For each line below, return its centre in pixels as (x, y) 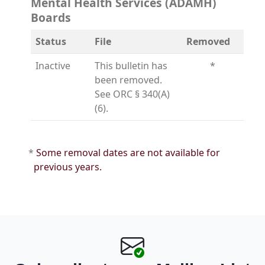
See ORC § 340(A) (132, 94)
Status (51, 41)
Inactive (53, 66)
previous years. (68, 167)
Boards (51, 17)
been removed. (128, 80)
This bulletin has (131, 66)
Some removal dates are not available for (127, 153)
